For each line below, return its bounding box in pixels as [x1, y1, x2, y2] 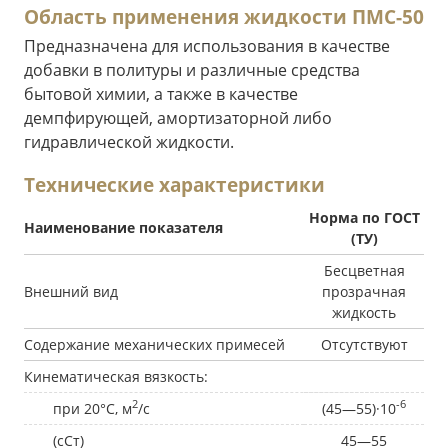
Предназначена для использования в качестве [24, 34, 390, 57]
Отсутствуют [320, 334, 408, 354]
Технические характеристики [24, 171, 325, 199]
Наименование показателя [24, 217, 223, 237]
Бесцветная [323, 260, 405, 280]
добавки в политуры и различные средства [24, 58, 360, 81]
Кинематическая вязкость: [24, 366, 208, 386]
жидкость [332, 302, 396, 322]
